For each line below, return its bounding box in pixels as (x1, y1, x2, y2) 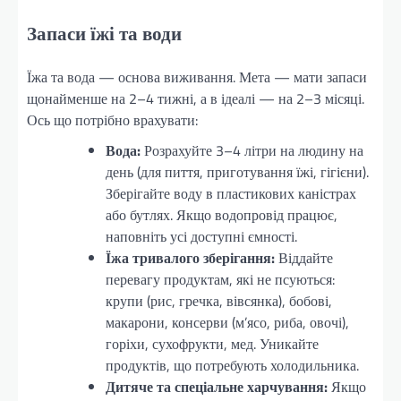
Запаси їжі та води (27, 19, 182, 48)
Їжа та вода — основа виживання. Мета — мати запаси (27, 66, 367, 89)
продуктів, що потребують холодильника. (106, 354, 359, 377)
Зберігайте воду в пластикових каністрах (106, 183, 356, 205)
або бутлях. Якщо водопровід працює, (106, 204, 337, 226)
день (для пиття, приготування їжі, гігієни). (106, 161, 369, 183)
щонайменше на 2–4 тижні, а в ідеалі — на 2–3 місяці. (27, 88, 364, 110)
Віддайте (275, 247, 333, 269)
